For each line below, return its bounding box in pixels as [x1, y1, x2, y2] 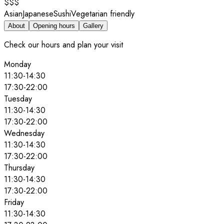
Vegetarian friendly [71, 7, 134, 19]
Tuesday [4, 92, 32, 104]
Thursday [4, 161, 34, 173]
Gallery [83, 21, 103, 29]
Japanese [22, 7, 53, 19]
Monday [4, 58, 31, 70]
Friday [4, 196, 24, 208]
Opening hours [33, 21, 75, 29]
